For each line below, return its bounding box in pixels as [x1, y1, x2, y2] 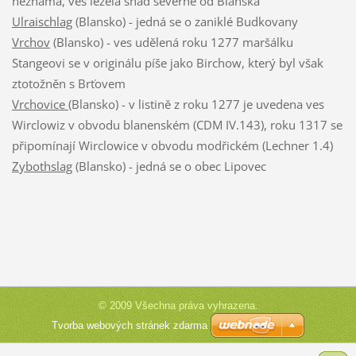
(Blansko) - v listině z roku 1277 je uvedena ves [68, 95, 324, 112]
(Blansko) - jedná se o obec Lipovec [72, 157, 266, 174]
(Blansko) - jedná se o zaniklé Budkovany [72, 13, 298, 29]
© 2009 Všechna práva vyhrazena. [98, 299, 258, 311]
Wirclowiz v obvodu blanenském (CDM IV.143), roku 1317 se [11, 116, 342, 133]
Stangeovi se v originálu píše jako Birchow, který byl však [11, 54, 323, 71]
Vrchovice [11, 95, 68, 112]
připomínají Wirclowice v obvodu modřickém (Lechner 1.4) [11, 137, 333, 153]
